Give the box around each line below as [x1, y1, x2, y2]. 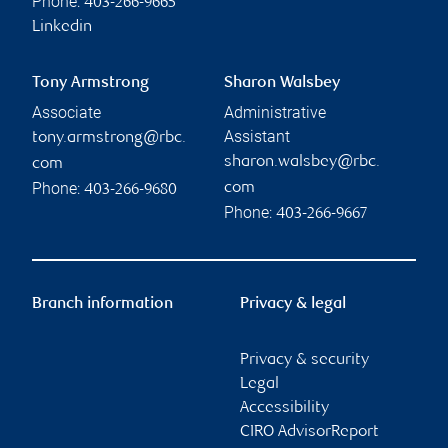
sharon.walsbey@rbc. [224, 154, 380, 172]
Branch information [32, 296, 173, 314]
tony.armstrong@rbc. [32, 130, 186, 148]
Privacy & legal [240, 296, 346, 314]
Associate [32, 103, 101, 123]
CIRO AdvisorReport [240, 424, 379, 442]
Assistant [224, 127, 290, 147]
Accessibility [240, 400, 329, 418]
